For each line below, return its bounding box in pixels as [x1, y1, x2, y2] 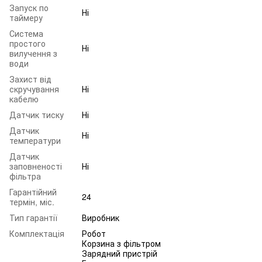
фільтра [9, 170, 41, 182]
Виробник [82, 211, 119, 223]
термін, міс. [9, 195, 54, 208]
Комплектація [9, 227, 64, 239]
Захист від [9, 73, 51, 85]
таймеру [9, 11, 43, 23]
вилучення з [9, 47, 57, 59]
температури [9, 134, 61, 146]
